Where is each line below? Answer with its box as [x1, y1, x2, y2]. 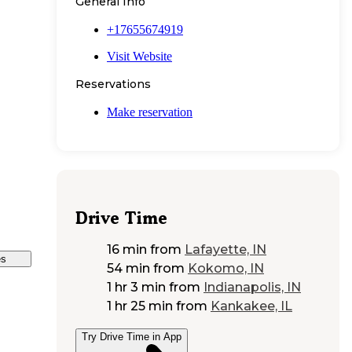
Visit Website [107, 49, 172, 63]
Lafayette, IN [185, 242, 266, 258]
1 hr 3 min [107, 280, 166, 295]
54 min [107, 261, 150, 277]
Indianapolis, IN [203, 280, 301, 295]
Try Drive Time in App [82, 331, 181, 343]
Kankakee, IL [211, 299, 292, 314]
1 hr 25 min [107, 299, 173, 314]
